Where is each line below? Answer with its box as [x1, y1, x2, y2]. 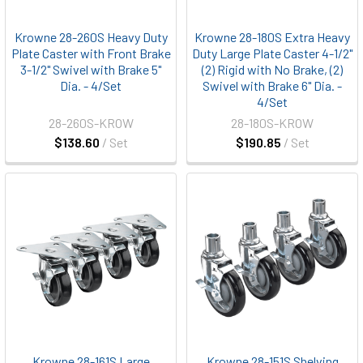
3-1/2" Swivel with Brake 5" [20, 62, 161, 77]
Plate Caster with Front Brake [11, 45, 171, 61]
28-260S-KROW [48, 115, 134, 130]
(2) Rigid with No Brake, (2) [202, 62, 343, 77]
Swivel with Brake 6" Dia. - [203, 78, 342, 93]
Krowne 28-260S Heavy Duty [14, 29, 168, 45]
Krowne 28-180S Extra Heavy [194, 29, 350, 45]
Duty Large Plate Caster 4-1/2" [192, 45, 352, 61]
